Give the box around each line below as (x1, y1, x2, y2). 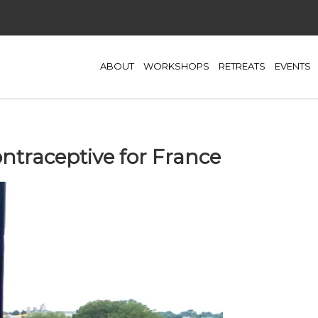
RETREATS (219, 60, 265, 72)
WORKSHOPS (143, 60, 209, 72)
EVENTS (275, 60, 311, 72)
